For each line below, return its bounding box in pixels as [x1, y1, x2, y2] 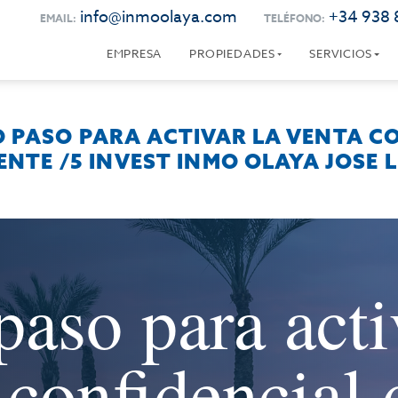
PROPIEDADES [189, 45, 275, 61]
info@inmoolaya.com [79, 5, 237, 29]
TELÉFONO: [263, 11, 325, 26]
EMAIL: [39, 11, 76, 26]
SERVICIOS [309, 45, 373, 61]
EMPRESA [106, 45, 163, 61]
